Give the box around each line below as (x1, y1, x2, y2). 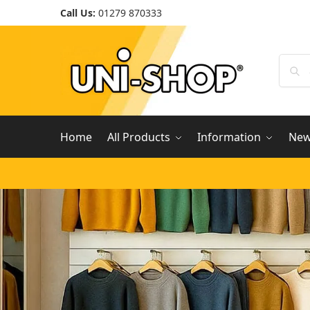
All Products (107, 129, 170, 145)
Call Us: (60, 6, 95, 19)
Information (197, 129, 262, 145)
